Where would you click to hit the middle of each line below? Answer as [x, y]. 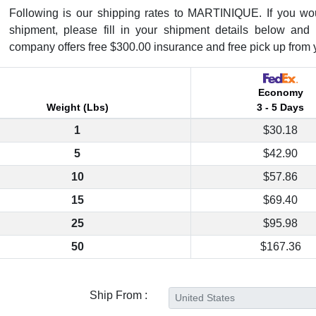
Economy [280, 92]
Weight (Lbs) [77, 107]
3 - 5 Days [280, 107]
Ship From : [118, 295]
